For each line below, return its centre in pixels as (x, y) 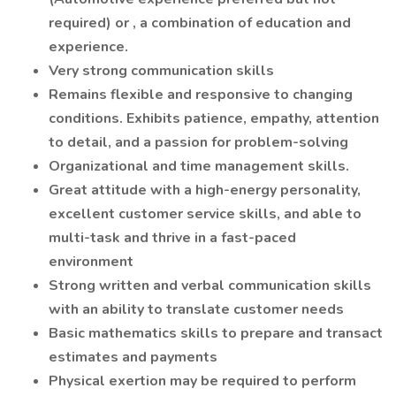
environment (93, 262)
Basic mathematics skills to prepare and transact (216, 333)
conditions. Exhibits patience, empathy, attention (214, 118)
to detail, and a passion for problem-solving (200, 142)
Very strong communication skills (161, 71)
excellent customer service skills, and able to (205, 214)
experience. (88, 47)
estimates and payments (135, 357)
